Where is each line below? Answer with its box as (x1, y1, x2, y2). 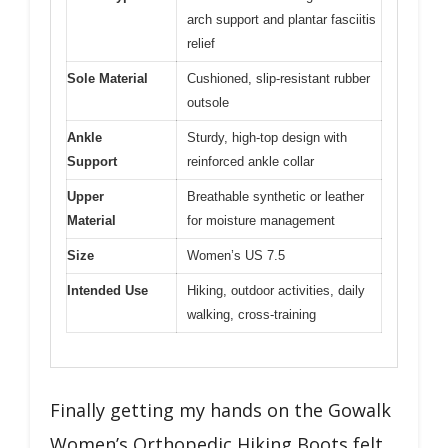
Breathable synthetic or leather (187, 188, 364, 204)
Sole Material (67, 70, 148, 86)
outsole (187, 94, 229, 110)
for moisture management (187, 212, 335, 228)
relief (187, 35, 215, 51)
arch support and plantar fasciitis (187, 11, 376, 27)
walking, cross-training (187, 306, 316, 322)
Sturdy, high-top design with (187, 129, 347, 145)
